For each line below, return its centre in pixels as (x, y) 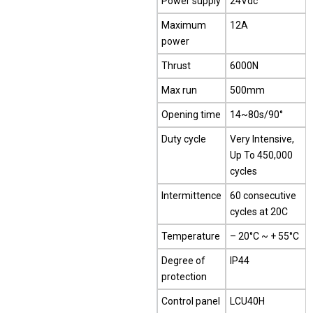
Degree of (183, 261)
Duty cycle (184, 139)
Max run (179, 90)
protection (184, 277)
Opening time (191, 115)
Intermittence (191, 196)
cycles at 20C (259, 212)
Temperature (191, 236)
